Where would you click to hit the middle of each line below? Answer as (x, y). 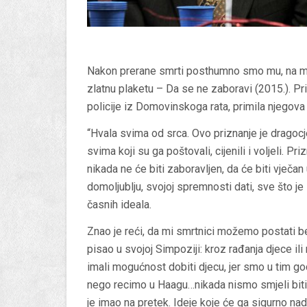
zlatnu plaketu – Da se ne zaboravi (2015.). (190, 88)
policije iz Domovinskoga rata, (160, 106)
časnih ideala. (119, 204)
